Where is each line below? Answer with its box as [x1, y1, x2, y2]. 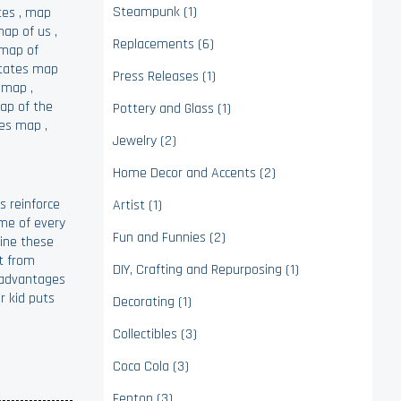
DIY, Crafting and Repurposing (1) [113, 260, 299, 279]
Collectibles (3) [113, 325, 197, 344]
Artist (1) [113, 196, 162, 215]
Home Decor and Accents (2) [113, 164, 276, 183]
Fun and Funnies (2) [113, 228, 226, 247]
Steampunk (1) [113, 3, 197, 21]
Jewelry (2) [113, 132, 176, 150]
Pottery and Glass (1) [113, 99, 231, 118]
